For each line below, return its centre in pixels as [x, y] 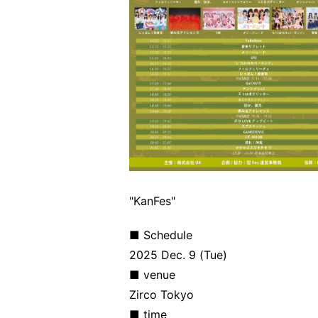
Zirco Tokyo [162, 295]
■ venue [153, 275]
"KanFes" [153, 201]
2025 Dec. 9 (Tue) [179, 255]
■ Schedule [161, 235]
